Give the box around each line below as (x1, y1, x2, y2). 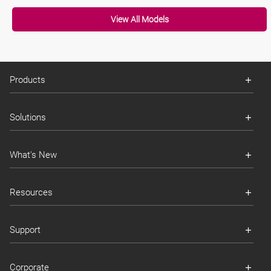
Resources (10, 187, 53, 198)
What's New (10, 149, 57, 160)
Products (10, 74, 45, 85)
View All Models (110, 15, 169, 24)
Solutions (10, 112, 46, 123)
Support (10, 224, 41, 235)
